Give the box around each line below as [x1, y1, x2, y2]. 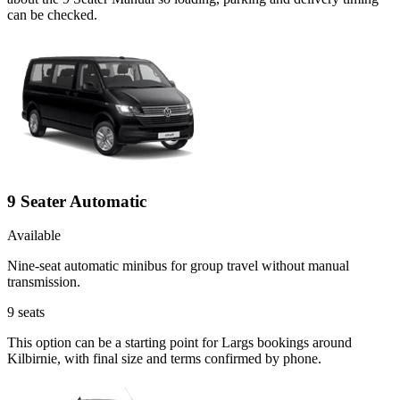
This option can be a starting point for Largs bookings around [7, 335, 352, 351]
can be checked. [7, 6, 97, 22]
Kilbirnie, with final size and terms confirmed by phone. [7, 351, 321, 367]
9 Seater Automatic [7, 191, 146, 211]
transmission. [7, 274, 80, 290]
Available [7, 228, 61, 244]
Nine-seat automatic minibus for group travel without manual [7, 258, 349, 274]
